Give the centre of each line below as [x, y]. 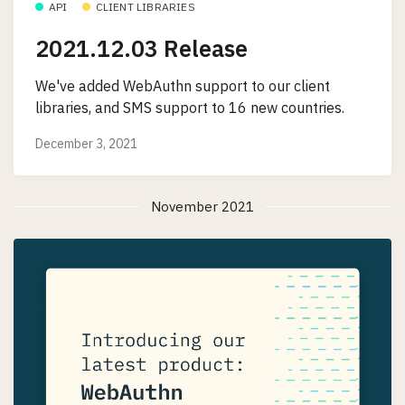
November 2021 [202, 206]
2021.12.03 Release [141, 48]
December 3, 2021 [86, 143]
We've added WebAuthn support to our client [183, 86]
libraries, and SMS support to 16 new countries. [190, 108]
